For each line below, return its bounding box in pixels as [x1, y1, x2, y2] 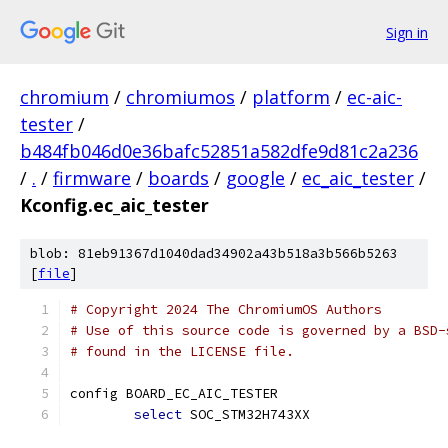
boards [148, 166, 209, 190]
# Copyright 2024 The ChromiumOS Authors [70, 301, 382, 318]
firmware [53, 166, 131, 190]
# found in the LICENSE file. [70, 343, 294, 360]
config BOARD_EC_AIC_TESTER [70, 385, 278, 402]
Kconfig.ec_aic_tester [20, 193, 209, 217]
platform [252, 85, 330, 109]
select [134, 406, 182, 423]
